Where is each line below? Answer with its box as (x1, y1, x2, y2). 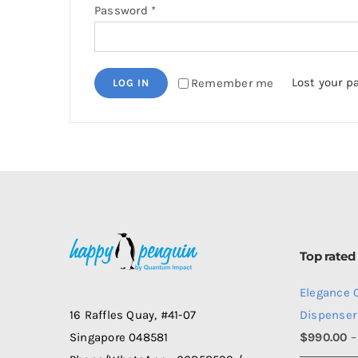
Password (93, 3, 151, 18)
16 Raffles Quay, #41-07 (70, 308, 197, 323)
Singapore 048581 (70, 330, 169, 345)
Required (155, 2, 206, 17)
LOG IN (112, 77, 149, 89)
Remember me (190, 76, 274, 90)
